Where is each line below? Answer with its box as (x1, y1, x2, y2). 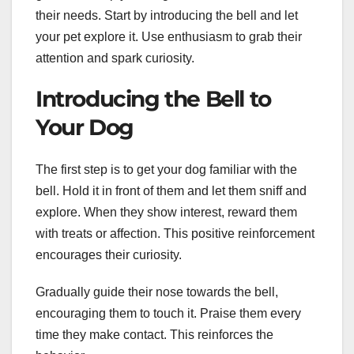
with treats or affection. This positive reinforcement (36, 227, 314, 241)
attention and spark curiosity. (36, 51, 194, 65)
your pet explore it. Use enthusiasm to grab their (36, 29, 302, 43)
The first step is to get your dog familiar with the (36, 163, 297, 177)
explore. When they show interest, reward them (36, 205, 297, 220)
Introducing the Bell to (36, 85, 271, 112)
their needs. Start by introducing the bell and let (36, 8, 298, 22)
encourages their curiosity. (36, 248, 182, 262)
